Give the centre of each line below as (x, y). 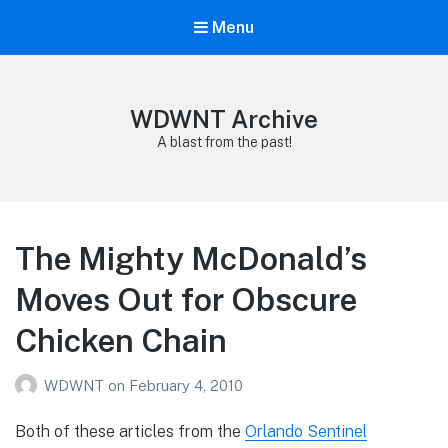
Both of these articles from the (130, 431)
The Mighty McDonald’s (191, 259)
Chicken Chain (121, 341)
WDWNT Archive (224, 119)
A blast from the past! (224, 142)
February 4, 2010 (186, 385)
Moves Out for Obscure (186, 300)
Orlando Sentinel (306, 431)
